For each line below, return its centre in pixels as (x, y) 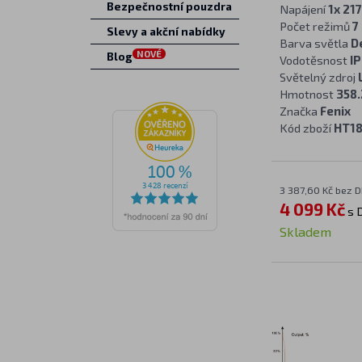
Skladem (305, 231)
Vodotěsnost (314, 60)
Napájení (303, 9)
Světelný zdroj (318, 77)
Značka (299, 111)
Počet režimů (316, 26)
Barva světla (315, 43)
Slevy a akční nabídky (166, 32)
